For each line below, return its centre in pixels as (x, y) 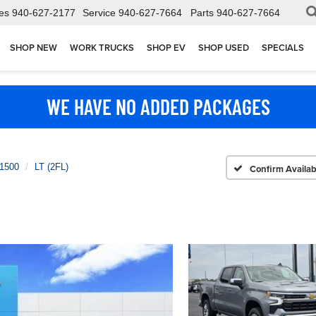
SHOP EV (166, 48)
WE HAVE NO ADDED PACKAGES (158, 107)
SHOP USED (224, 48)
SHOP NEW (34, 48)
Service (99, 13)
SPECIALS (283, 48)
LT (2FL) (51, 167)
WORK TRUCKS (102, 48)
